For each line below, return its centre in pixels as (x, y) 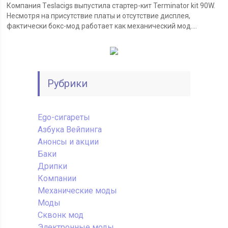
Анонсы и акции (68, 142)
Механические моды (77, 191)
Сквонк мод (60, 215)
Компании (57, 178)
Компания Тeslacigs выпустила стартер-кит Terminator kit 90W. (111, 6)
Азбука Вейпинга (69, 130)
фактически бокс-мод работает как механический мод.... (102, 26)
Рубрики (67, 83)
